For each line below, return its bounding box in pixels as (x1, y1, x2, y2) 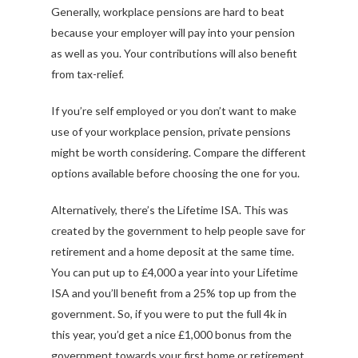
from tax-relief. (51, 66, 124, 81)
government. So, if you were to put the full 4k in (51, 306, 287, 320)
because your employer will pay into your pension (51, 25, 295, 39)
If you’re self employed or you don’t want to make (51, 103, 296, 117)
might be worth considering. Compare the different (51, 145, 306, 159)
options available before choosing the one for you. (51, 165, 300, 180)
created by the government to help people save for (51, 223, 305, 237)
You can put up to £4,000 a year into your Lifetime (51, 265, 298, 279)
